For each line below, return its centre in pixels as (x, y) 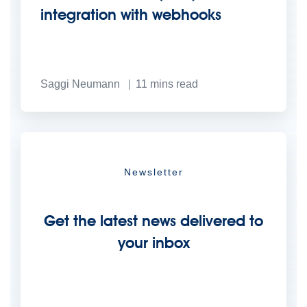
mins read (174, 84)
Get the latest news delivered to (153, 221)
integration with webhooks (131, 15)
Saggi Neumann (80, 84)
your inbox (153, 243)
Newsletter (153, 172)
